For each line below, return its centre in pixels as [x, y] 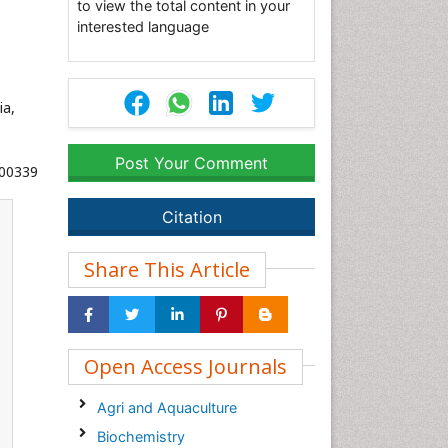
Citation [191, 217]
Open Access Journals [185, 366]
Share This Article [167, 269]
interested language [143, 26]
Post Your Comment [191, 163]
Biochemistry [140, 436]
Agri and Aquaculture [166, 407]
